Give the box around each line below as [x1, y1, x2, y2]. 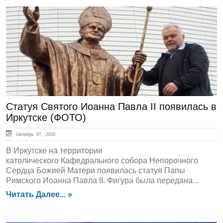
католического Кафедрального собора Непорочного [6, 156, 198, 165]
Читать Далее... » [6, 190, 72, 199]
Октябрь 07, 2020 [13, 131, 55, 136]
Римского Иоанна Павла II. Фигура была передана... [6, 176, 199, 185]
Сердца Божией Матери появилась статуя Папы [6, 166, 185, 175]
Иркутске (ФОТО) [6, 112, 86, 123]
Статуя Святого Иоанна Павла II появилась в [6, 101, 217, 112]
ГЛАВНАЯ [12, 17, 57, 28]
